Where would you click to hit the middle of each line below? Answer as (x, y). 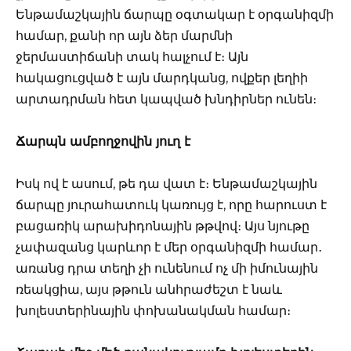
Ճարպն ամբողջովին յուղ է (103, 141)
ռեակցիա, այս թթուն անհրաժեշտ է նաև (149, 290)
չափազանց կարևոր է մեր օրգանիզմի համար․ (169, 248)
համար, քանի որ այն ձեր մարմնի (124, 35)
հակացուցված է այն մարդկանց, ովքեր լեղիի (162, 78)
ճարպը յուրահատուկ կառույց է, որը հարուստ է (171, 205)
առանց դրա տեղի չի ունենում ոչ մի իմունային (167, 269)
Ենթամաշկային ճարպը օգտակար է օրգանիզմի (175, 14)
